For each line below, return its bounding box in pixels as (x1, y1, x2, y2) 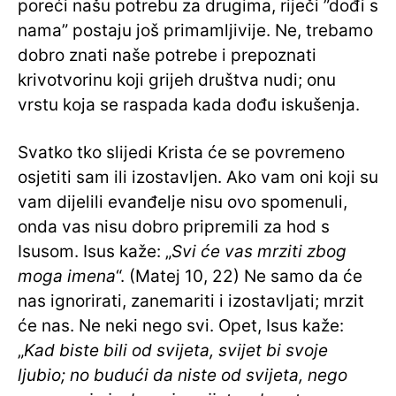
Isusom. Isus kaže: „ (18, 241, 171, 263)
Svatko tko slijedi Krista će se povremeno (18, 142, 345, 164)
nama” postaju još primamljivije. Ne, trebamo (18, 20, 373, 42)
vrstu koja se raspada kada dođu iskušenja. (18, 95, 360, 116)
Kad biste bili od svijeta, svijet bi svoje (24, 340, 328, 362)
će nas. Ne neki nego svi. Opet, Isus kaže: (18, 316, 344, 337)
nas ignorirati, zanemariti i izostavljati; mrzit (18, 291, 364, 312)
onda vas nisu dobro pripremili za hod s (18, 217, 330, 238)
